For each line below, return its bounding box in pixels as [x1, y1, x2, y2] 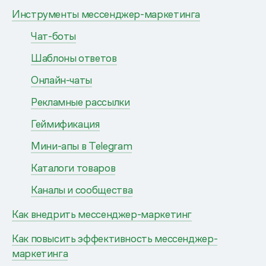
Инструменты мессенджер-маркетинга [12, 7, 201, 21]
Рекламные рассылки [31, 94, 130, 109]
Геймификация [31, 116, 100, 131]
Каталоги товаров [31, 160, 116, 175]
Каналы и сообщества [31, 182, 133, 197]
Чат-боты [31, 28, 77, 43]
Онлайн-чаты [31, 72, 93, 87]
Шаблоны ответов [31, 50, 117, 65]
